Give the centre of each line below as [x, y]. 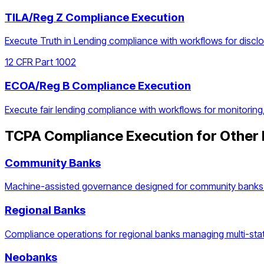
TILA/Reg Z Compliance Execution [95, 17]
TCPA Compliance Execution [99, 136]
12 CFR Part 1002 [40, 62]
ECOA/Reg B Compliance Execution [98, 86]
